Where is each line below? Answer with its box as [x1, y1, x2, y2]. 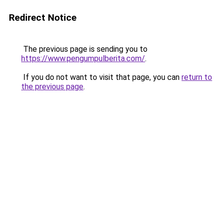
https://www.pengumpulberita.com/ [21, 54, 145, 63]
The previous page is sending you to [21, 44, 147, 54]
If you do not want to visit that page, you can [21, 73, 182, 82]
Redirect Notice [9, 12, 76, 23]
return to [182, 73, 212, 82]
